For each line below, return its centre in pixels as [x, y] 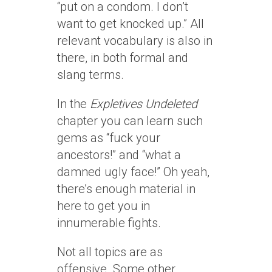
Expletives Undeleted [144, 104]
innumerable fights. [109, 223]
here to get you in [104, 206]
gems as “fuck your [109, 138]
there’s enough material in [126, 189]
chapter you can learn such [130, 121]
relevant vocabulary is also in [135, 41]
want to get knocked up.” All [131, 24]
